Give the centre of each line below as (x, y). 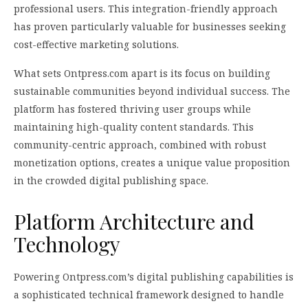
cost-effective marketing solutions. (96, 44)
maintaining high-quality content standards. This (134, 126)
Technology (67, 244)
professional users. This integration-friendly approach (146, 8)
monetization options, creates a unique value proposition (152, 162)
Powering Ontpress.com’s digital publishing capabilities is (154, 277)
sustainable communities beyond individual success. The (152, 91)
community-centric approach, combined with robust (140, 144)
